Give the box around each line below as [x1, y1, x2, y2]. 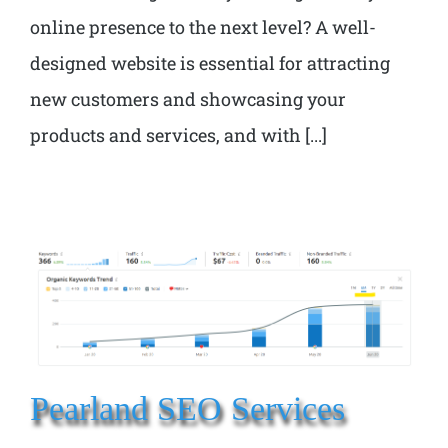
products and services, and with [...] [30, 122, 327, 147]
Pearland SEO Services [30, 388, 345, 427]
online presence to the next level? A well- [30, 14, 376, 39]
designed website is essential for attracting [30, 50, 390, 75]
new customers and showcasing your [30, 86, 346, 111]
